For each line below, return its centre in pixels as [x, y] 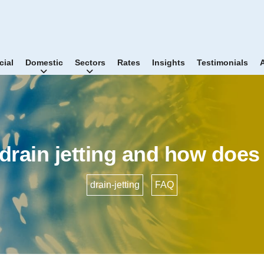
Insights [169, 62]
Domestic [44, 62]
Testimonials [222, 62]
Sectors [90, 62]
